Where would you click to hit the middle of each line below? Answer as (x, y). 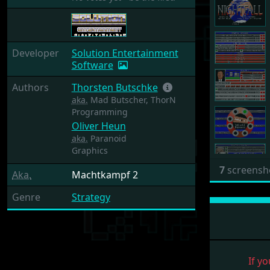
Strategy (91, 197)
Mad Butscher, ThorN (132, 100)
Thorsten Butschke (115, 87)
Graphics (89, 150)
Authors (30, 87)
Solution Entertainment (125, 53)
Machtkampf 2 (105, 175)
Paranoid (107, 138)
